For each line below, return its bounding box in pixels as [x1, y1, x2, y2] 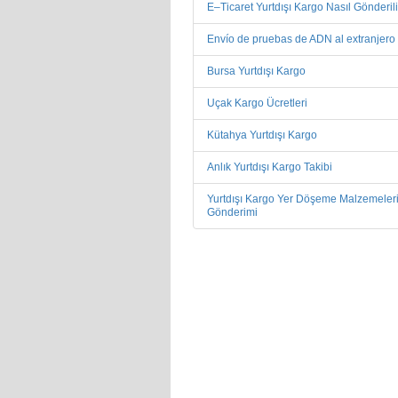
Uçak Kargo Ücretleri [207, 97, 307, 110]
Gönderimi [207, 206, 258, 219]
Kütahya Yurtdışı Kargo [207, 129, 317, 142]
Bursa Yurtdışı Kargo [207, 65, 306, 78]
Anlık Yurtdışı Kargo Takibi [207, 161, 332, 174]
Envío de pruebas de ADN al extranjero [207, 33, 395, 46]
